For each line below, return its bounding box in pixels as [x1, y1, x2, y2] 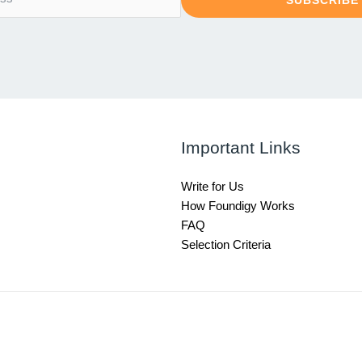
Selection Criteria [181, 238, 271, 251]
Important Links [181, 138, 301, 157]
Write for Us [181, 179, 244, 193]
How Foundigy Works [181, 199, 295, 213]
